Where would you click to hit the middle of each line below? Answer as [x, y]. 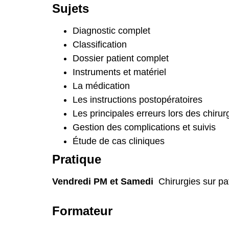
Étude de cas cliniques [119, 141]
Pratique [77, 159]
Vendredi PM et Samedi [104, 182]
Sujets [71, 9]
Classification [100, 45]
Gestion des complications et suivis [144, 128]
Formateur [82, 211]
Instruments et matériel [119, 72]
